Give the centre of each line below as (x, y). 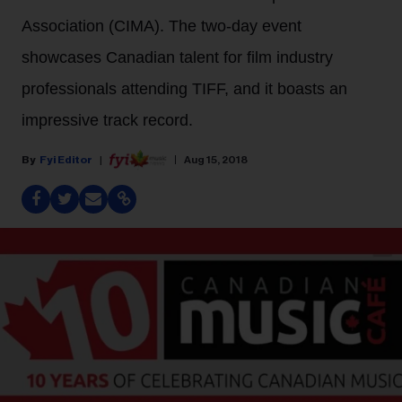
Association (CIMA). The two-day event (162, 26)
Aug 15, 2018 (216, 159)
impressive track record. (107, 120)
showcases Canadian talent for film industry (177, 57)
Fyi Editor (66, 159)
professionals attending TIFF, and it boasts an (184, 89)
